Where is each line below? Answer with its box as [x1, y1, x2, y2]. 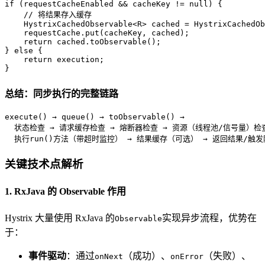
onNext [95, 252, 123, 261]
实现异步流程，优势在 [162, 213, 257, 224]
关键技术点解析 [5, 157, 83, 170]
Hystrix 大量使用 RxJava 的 [5, 213, 115, 224]
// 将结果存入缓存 [24, 10, 92, 20]
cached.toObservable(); [52, 37, 161, 47]
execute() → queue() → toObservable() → [5, 112, 189, 121]
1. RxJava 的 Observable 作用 [5, 186, 126, 196]
